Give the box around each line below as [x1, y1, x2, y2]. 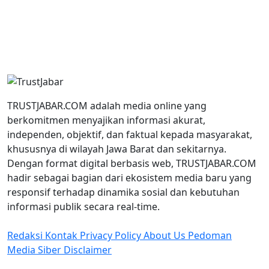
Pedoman [188, 229, 232, 242]
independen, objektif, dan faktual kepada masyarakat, [7, 128, 252, 141]
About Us [144, 229, 188, 242]
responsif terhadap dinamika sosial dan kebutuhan [7, 186, 240, 199]
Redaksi [7, 229, 45, 242]
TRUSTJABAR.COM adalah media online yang [7, 99, 207, 112]
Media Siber [7, 243, 64, 256]
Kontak [45, 229, 80, 242]
